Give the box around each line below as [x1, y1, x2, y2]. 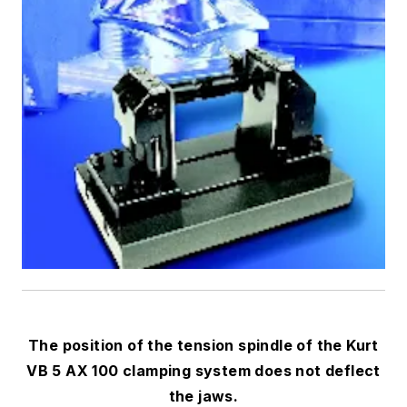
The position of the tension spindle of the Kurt [28, 335, 379, 354]
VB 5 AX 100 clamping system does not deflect [26, 361, 381, 380]
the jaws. [168, 386, 239, 405]
